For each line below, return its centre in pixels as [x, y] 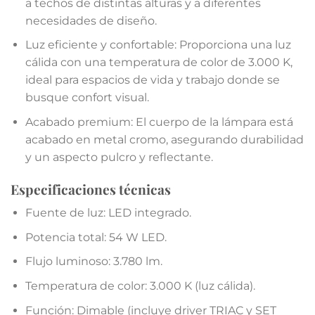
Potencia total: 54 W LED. [96, 237]
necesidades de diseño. [91, 20]
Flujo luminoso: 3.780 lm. [94, 262]
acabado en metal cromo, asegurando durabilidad [164, 139]
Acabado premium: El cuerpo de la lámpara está [159, 122]
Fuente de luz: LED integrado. [108, 213]
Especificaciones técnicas [91, 189]
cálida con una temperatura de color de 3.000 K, [159, 63]
